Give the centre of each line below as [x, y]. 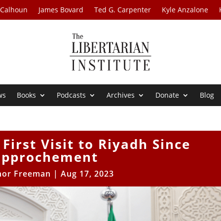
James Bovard [61, 10]
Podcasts [72, 95]
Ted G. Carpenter [123, 10]
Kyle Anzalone [185, 10]
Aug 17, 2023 [87, 174]
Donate [167, 95]
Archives [121, 95]
